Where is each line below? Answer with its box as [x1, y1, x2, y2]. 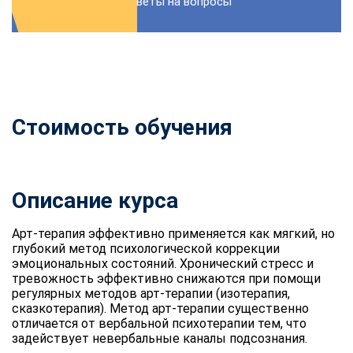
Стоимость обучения [12, 113, 232, 140]
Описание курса [12, 187, 178, 214]
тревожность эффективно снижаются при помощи [12, 270, 321, 286]
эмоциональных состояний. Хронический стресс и [12, 255, 314, 271]
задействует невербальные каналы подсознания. [12, 330, 307, 346]
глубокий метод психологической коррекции [12, 240, 280, 256]
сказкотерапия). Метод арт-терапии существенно [12, 300, 309, 316]
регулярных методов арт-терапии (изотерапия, [12, 285, 290, 301]
